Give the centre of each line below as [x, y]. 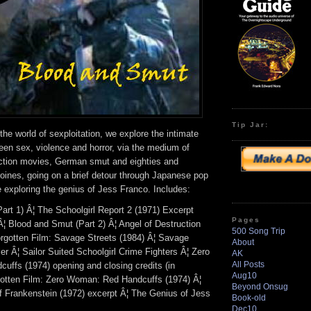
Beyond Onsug [260, 286]
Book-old [249, 297]
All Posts [248, 264]
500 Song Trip [259, 231]
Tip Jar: [251, 124]
